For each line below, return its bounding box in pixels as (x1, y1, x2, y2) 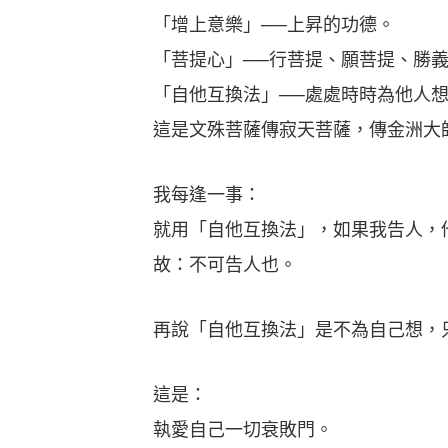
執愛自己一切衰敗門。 (117, 420, 333, 440)
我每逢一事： (117, 185, 261, 205)
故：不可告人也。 (117, 255, 297, 275)
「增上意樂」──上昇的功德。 (117, 15, 395, 35)
